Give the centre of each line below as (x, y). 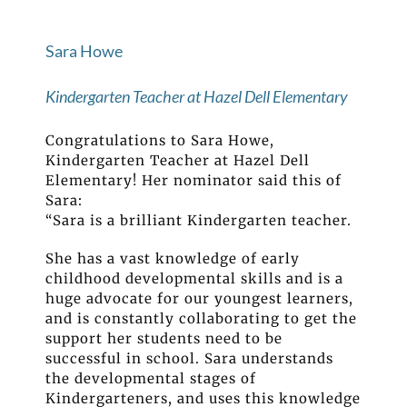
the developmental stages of (151, 379)
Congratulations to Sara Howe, (160, 141)
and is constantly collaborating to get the (201, 319)
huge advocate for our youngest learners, (199, 299)
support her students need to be (164, 339)
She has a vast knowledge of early (173, 259)
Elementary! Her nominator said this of (194, 181)
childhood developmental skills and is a (194, 279)
